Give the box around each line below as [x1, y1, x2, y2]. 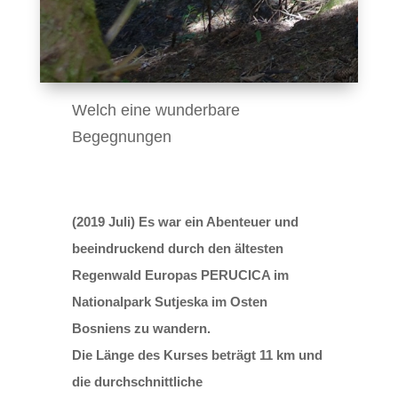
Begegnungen [71, 127, 171, 146]
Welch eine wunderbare [71, 100, 240, 119]
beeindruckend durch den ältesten [71, 240, 283, 256]
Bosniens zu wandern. [71, 320, 211, 336]
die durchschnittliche [71, 373, 203, 389]
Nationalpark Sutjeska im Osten [71, 293, 267, 309]
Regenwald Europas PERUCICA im [71, 267, 289, 283]
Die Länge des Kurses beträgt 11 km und [71, 346, 322, 362]
